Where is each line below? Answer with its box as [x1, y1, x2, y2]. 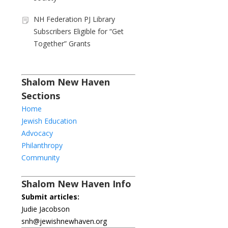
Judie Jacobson [21, 204, 70, 214]
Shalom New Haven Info [21, 177, 131, 190]
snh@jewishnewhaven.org [21, 216, 107, 226]
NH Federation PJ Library [34, 14, 115, 24]
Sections [21, 89, 60, 102]
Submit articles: [21, 191, 79, 202]
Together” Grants [34, 38, 91, 48]
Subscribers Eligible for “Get [34, 26, 124, 36]
